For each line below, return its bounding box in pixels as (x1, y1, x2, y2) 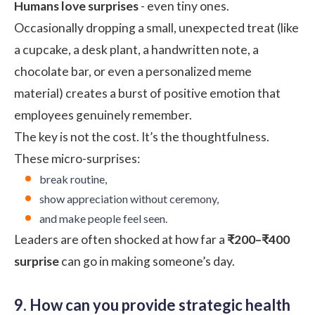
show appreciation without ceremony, (39, 191, 219, 205)
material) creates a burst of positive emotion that (14, 85, 281, 101)
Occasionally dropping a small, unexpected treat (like (14, 20, 299, 35)
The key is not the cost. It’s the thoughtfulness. (14, 129, 269, 144)
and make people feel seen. (39, 211, 167, 225)
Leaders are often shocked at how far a (14, 231, 227, 247)
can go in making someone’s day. (59, 253, 235, 269)
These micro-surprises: (14, 150, 140, 166)
